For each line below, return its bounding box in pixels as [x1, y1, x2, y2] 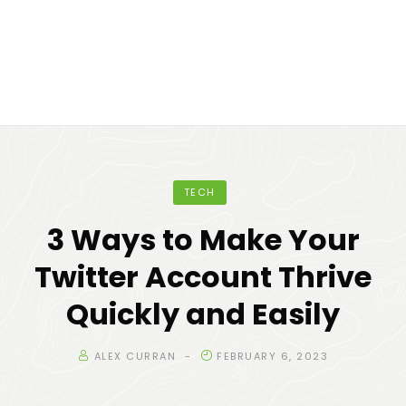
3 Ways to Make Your [46, 219, 360, 260]
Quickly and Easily [66, 294, 340, 334]
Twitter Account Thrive [34, 256, 372, 297]
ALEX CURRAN [93, 349, 176, 363]
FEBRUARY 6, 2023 [217, 349, 328, 363]
